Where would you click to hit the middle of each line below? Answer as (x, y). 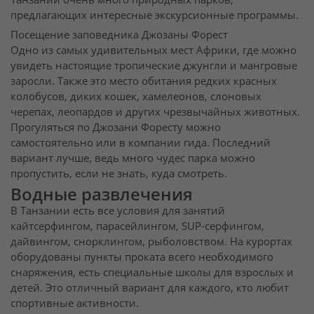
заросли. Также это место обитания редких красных (144, 81)
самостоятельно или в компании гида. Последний (141, 142)
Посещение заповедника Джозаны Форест (119, 34)
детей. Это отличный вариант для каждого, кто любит (150, 287)
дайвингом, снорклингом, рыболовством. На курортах (151, 241)
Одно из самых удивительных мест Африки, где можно (153, 50)
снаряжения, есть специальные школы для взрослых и (152, 272)
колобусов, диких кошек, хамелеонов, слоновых (136, 96)
